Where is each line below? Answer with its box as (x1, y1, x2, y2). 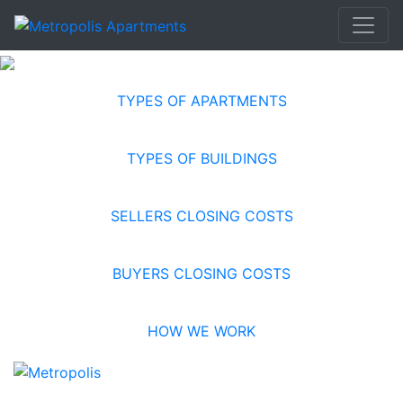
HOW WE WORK (148, 322, 255, 340)
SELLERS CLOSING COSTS (110, 207, 293, 225)
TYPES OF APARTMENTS (116, 92, 287, 110)
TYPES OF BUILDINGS (126, 149, 277, 167)
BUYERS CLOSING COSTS (112, 264, 291, 282)
